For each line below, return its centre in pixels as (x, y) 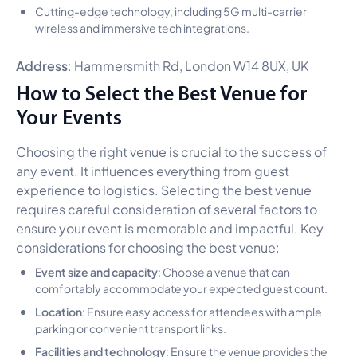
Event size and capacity (96, 271)
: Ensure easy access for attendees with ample (202, 310)
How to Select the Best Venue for (162, 92)
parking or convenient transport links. (131, 327)
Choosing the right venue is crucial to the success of (171, 151)
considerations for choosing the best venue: (148, 246)
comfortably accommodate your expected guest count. (181, 287)
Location (59, 310)
